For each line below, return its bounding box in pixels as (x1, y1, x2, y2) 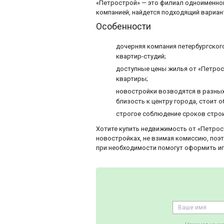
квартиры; (116, 75, 148, 82)
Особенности (96, 21, 151, 31)
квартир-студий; (116, 52, 166, 60)
